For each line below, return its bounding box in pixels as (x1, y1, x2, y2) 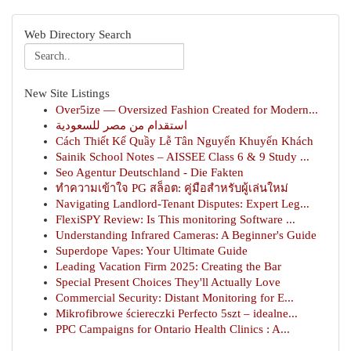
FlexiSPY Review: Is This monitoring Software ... (56, 213, 295, 226)
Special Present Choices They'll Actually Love (56, 276, 280, 288)
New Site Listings (24, 87, 110, 100)
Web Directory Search (24, 28, 132, 41)
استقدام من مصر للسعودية (56, 119, 187, 132)
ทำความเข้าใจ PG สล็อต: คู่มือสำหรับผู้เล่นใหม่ (56, 182, 288, 194)
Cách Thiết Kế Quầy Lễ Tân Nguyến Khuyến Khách (56, 135, 313, 147)
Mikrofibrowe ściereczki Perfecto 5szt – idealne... (56, 307, 298, 320)
